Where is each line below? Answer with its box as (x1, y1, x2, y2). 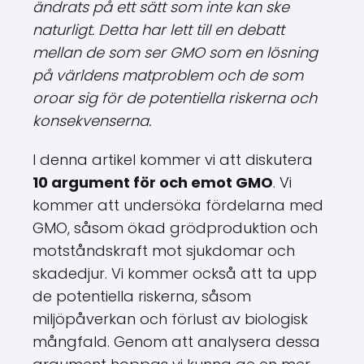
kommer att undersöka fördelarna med (32, 195, 323, 215)
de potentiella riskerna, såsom (32, 286, 251, 306)
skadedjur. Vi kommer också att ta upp (32, 263, 317, 284)
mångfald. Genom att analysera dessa (32, 331, 320, 352)
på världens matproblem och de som (32, 65, 303, 85)
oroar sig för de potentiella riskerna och (32, 88, 317, 108)
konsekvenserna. (32, 110, 151, 131)
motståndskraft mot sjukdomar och (32, 240, 295, 261)
